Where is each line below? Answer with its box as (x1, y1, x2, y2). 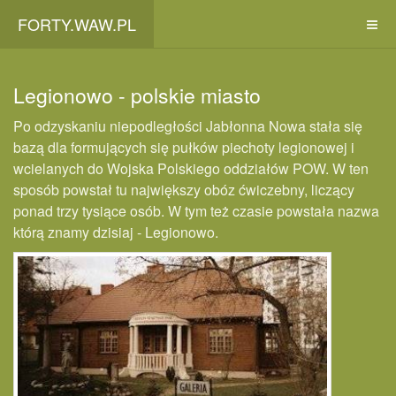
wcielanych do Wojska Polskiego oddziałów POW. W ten (13, 158, 369, 179)
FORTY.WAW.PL (18, 12, 136, 35)
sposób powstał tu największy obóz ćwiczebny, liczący (13, 179, 354, 200)
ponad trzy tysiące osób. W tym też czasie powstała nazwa (13, 201, 379, 221)
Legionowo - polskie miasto (13, 80, 261, 110)
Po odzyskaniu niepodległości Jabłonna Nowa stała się (13, 116, 362, 136)
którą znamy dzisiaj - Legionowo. (13, 222, 218, 242)
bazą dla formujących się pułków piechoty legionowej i (13, 137, 354, 157)
